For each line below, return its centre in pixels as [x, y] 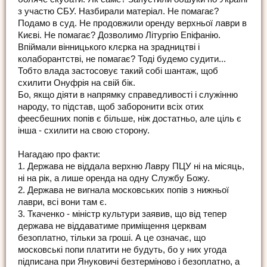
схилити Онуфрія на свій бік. [77, 83]
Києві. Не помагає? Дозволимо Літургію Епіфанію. [119, 35]
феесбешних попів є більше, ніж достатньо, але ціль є [130, 119]
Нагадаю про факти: [59, 155]
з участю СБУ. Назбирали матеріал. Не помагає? [118, 12]
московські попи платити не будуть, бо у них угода [122, 250]
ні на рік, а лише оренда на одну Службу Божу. [114, 178]
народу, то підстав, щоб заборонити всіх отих [111, 107]
